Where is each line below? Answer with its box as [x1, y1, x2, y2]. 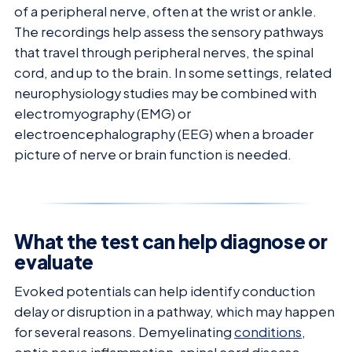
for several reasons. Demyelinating [14, 324, 234, 341]
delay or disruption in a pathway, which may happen [14, 303, 335, 321]
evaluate [14, 250, 94, 274]
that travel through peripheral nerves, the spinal [14, 44, 313, 61]
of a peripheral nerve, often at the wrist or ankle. [14, 3, 317, 20]
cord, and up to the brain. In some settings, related [14, 64, 332, 82]
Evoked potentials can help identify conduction [14, 283, 315, 300]
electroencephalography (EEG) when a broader [14, 126, 313, 143]
